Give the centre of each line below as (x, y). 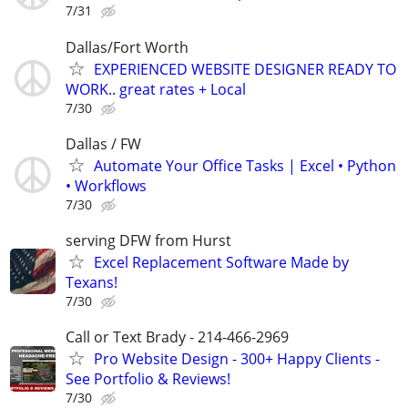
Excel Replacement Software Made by (221, 262)
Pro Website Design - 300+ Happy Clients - (237, 359)
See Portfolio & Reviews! (148, 379)
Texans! (92, 282)
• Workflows (106, 185)
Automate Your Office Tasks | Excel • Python (245, 165)
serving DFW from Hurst (148, 240)
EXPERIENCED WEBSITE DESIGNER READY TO (245, 69)
